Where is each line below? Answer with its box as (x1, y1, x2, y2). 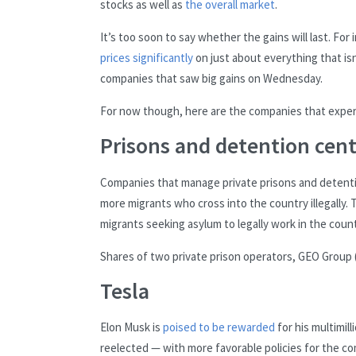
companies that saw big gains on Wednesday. (100, 71, 323, 87)
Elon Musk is (100, 319, 163, 335)
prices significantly (100, 50, 193, 66)
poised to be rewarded (163, 319, 275, 335)
